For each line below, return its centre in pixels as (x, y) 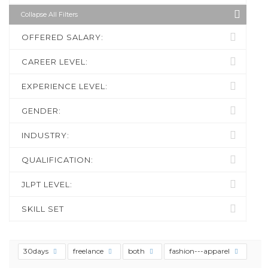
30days (37, 251)
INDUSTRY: (45, 135)
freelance (89, 251)
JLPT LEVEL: (47, 184)
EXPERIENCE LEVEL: (65, 86)
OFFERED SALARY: (63, 37)
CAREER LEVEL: (55, 62)
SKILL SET (43, 209)
